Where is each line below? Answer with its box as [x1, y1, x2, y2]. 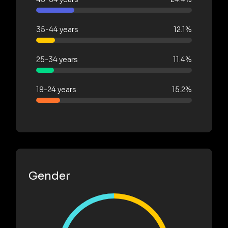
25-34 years [36, 54, 78, 64]
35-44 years [36, 24, 78, 34]
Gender [28, 168, 70, 183]
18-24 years [36, 84, 76, 94]
